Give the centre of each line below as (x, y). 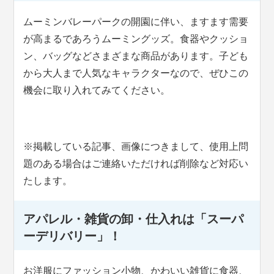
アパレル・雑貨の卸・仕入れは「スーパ (134, 219)
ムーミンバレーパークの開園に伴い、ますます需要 (136, 22)
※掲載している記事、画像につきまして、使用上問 (136, 147)
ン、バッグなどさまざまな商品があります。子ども (136, 56)
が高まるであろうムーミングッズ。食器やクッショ (136, 39)
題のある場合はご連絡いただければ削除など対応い (136, 164)
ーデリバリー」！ (72, 236)
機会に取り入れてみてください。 (97, 91)
